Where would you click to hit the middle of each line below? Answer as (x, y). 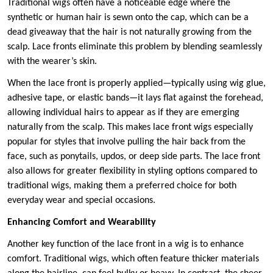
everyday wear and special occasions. (81, 201)
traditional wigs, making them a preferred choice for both (122, 186)
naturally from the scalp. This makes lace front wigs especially (130, 128)
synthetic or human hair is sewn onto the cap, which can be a (128, 18)
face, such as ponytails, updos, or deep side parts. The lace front (134, 157)
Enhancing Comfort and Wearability (82, 223)
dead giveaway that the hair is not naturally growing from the (129, 33)
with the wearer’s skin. (52, 62)
